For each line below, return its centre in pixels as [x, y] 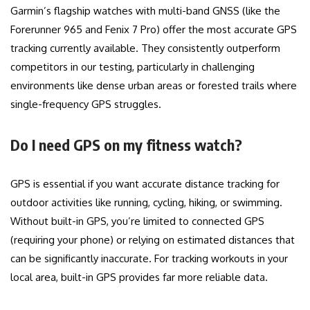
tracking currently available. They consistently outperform [145, 48]
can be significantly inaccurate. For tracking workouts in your [149, 259]
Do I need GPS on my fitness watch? [126, 145]
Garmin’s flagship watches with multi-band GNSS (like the [145, 11]
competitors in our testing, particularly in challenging [133, 67]
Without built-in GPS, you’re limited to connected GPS [137, 221]
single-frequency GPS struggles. [86, 104]
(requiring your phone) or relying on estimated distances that [153, 240]
